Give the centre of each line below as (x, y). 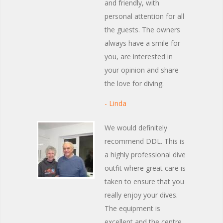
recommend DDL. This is (145, 141)
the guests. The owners (142, 30)
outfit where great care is (145, 168)
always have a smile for (142, 43)
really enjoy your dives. (141, 195)
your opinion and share (142, 70)
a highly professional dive (145, 155)
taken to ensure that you (144, 181)
